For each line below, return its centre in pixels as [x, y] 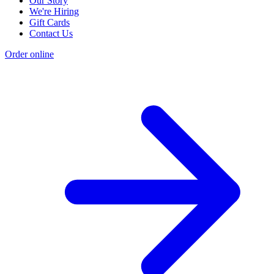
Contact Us [51, 34]
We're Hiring [54, 12]
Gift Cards [50, 23]
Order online [29, 54]
